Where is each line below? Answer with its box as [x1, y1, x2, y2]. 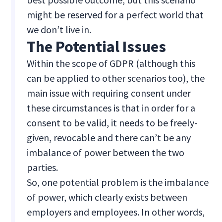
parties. [27, 161, 58, 174]
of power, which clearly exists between [27, 191, 188, 204]
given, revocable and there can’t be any [27, 131, 191, 144]
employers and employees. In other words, [27, 206, 205, 219]
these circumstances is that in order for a [27, 102, 196, 114]
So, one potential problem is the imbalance [27, 176, 209, 189]
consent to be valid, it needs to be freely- [27, 116, 198, 129]
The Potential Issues [27, 37, 166, 57]
